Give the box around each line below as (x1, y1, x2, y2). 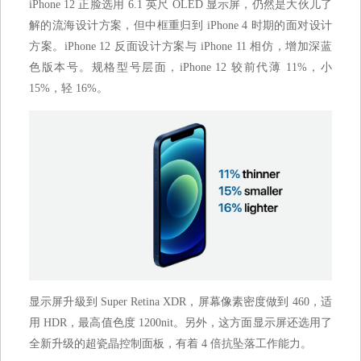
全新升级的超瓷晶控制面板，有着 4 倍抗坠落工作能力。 (29, 338, 312, 351)
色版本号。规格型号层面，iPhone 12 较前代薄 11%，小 (29, 60, 332, 73)
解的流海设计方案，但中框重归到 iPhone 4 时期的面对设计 (29, 19, 332, 31)
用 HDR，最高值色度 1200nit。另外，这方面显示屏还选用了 (29, 317, 332, 330)
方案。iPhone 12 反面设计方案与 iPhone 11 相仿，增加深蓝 (29, 39, 332, 52)
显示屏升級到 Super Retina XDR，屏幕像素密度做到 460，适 (29, 296, 332, 309)
